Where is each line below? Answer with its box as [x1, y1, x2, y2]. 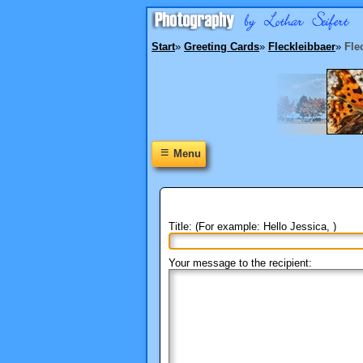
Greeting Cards [184, 41, 259, 53]
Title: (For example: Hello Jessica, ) [169, 220, 336, 233]
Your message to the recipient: [169, 256, 312, 269]
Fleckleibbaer [268, 41, 335, 53]
